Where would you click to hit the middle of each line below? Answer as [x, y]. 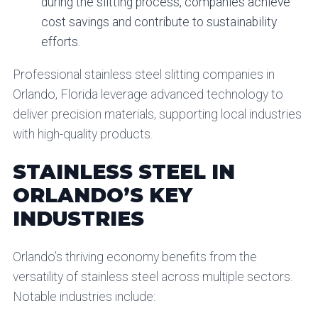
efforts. [60, 42]
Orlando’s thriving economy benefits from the [135, 257]
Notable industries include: [84, 297]
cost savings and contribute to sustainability [159, 22]
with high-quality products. [83, 134]
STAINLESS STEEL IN [124, 172]
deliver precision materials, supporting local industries [157, 114]
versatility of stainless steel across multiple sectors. [153, 277]
